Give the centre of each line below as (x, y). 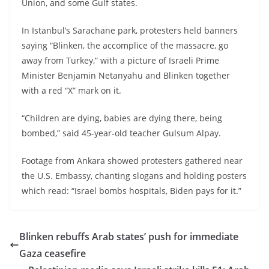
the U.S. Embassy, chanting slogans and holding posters (134, 175)
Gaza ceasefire (53, 253)
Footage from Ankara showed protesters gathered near (132, 160)
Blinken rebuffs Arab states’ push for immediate (129, 236)
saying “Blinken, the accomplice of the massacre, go (125, 45)
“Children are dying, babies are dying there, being (122, 118)
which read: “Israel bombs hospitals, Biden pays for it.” (131, 190)
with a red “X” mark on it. (71, 90)
